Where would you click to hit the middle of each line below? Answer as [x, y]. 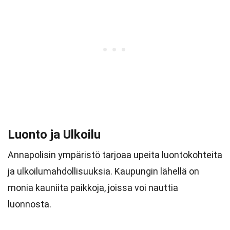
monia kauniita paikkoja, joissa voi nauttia [93, 188]
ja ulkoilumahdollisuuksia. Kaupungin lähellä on [103, 171]
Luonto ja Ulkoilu [54, 135]
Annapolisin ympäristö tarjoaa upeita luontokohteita [115, 155]
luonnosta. [30, 204]
